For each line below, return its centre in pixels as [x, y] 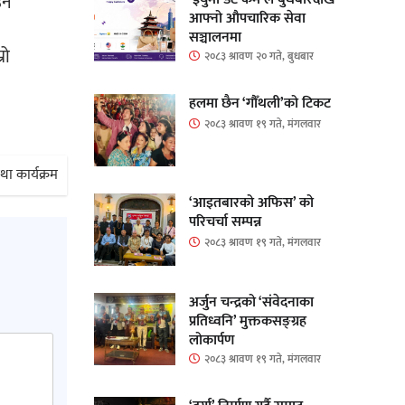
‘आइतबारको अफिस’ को [251, 202]
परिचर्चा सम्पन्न [225, 221]
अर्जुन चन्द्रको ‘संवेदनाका [251, 302]
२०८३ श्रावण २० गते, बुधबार [259, 56]
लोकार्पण [211, 340]
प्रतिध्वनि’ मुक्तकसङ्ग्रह [247, 321]
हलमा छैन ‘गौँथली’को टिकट [259, 103]
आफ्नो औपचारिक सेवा [247, 18]
